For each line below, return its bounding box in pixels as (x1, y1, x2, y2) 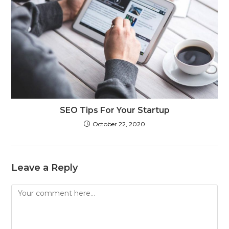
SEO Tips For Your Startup (59, 105, 170, 116)
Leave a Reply (11, 162, 78, 174)
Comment (11, 186, 49, 195)
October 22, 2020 (93, 120, 145, 128)
